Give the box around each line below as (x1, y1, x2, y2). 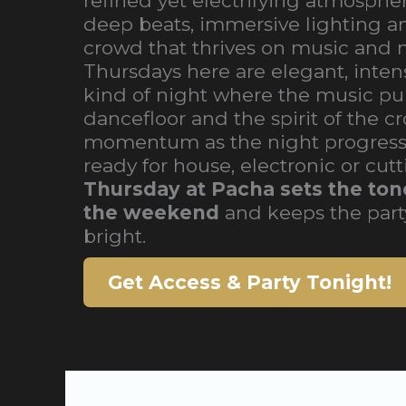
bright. (83, 224, 146, 247)
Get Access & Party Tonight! (108, 271, 391, 294)
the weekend (83, 200, 219, 224)
